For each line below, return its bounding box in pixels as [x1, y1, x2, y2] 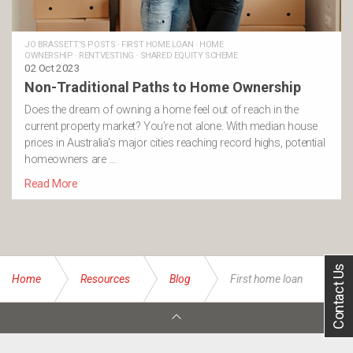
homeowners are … [24, 152, 116, 166]
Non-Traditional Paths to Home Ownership [24, 78, 301, 95]
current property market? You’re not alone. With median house [24, 119, 318, 133]
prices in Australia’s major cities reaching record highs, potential [24, 136, 325, 150]
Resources [80, 273, 130, 285]
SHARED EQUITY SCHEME [139, 50, 238, 61]
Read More [24, 177, 78, 191]
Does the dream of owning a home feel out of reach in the [24, 102, 299, 117]
